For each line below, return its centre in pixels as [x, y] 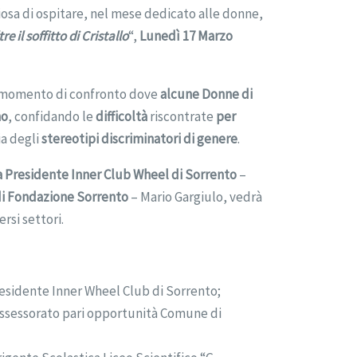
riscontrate [182, 116]
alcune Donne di [207, 94]
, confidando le [52, 116]
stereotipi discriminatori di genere [140, 138]
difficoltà [122, 116]
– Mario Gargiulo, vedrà [196, 196]
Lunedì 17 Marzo [186, 35]
